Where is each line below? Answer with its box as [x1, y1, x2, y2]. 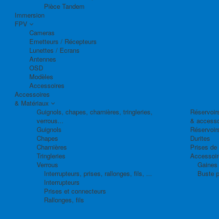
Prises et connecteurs [44, 186, 106, 196]
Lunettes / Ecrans [29, 45, 80, 55]
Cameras [29, 27, 55, 37]
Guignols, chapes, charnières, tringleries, [37, 107, 153, 116]
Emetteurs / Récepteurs [29, 36, 97, 46]
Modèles [29, 71, 53, 81]
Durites [190, 133, 210, 143]
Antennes [29, 54, 56, 64]
